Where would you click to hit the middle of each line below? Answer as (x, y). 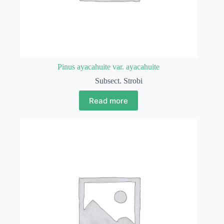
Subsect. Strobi (118, 81)
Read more (109, 100)
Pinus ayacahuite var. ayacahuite (109, 67)
